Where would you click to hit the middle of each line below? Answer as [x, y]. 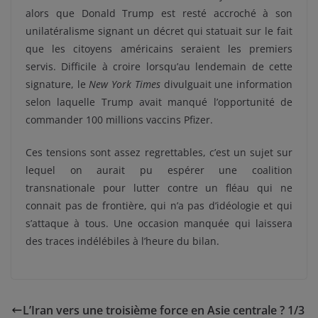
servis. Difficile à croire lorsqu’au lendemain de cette [159, 66]
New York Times [125, 84]
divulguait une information [226, 84]
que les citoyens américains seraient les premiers [159, 48]
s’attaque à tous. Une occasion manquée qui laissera [159, 223]
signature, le [57, 84]
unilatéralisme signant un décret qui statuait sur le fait [159, 31]
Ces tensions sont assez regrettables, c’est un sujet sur [159, 152]
